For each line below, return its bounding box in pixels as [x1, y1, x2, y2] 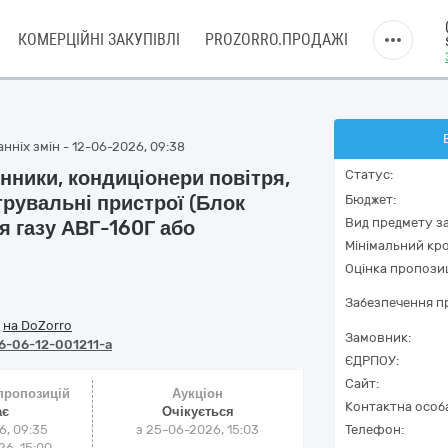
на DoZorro [3, 318, 72, 333]
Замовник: [345, 330, 411, 345]
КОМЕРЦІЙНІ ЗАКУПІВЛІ [18, 30, 180, 49]
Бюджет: [345, 192, 396, 207]
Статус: [345, 167, 393, 182]
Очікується [161, 404, 234, 419]
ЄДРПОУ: [345, 353, 399, 368]
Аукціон [172, 386, 224, 401]
